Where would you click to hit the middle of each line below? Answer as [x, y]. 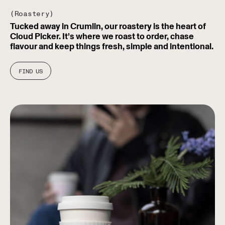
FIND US [31, 72]
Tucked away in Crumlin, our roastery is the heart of [108, 26]
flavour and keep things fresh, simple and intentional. [112, 46]
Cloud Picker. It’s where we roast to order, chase [102, 36]
